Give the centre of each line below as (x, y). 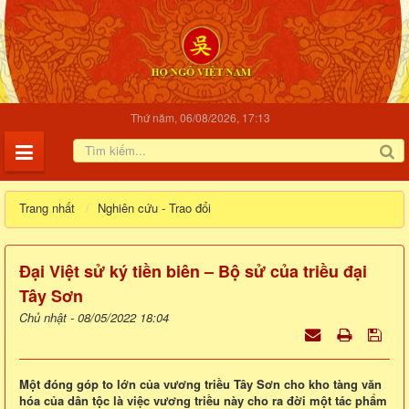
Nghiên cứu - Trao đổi (154, 208)
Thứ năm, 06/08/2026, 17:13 (200, 118)
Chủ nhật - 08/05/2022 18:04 (94, 318)
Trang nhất (47, 208)
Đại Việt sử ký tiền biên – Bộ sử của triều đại (193, 272)
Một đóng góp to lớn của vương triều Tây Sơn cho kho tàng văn (200, 384)
